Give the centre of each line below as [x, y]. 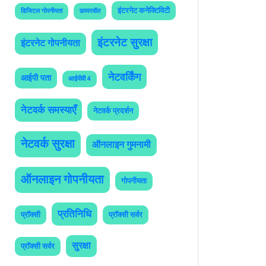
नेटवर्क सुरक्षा [48, 144]
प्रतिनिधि [75, 214]
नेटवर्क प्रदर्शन [113, 111]
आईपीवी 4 [80, 79]
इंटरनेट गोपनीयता [50, 43]
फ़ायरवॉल [90, 11]
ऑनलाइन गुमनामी [121, 145]
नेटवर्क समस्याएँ [48, 110]
